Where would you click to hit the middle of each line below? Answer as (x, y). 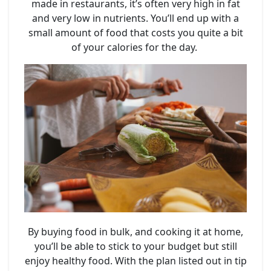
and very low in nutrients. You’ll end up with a (135, 18)
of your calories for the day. (135, 47)
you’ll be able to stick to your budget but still (135, 246)
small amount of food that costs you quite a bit (135, 32)
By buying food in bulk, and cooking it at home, (135, 231)
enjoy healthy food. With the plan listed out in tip (135, 260)
